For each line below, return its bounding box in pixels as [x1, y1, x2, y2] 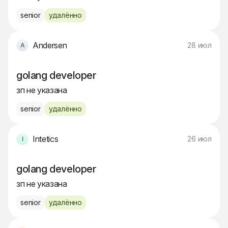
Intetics [33, 134, 59, 145]
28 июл [187, 41, 212, 50]
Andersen [33, 40, 67, 51]
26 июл [187, 134, 212, 144]
